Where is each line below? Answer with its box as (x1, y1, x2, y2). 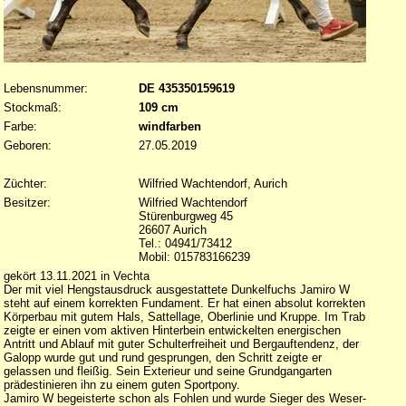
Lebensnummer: (3, 82, 88, 95)
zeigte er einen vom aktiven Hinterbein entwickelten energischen (3, 324, 341, 337)
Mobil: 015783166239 (138, 250, 250, 264)
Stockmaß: (3, 101, 62, 114)
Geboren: (3, 139, 52, 152)
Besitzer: (3, 196, 51, 209)
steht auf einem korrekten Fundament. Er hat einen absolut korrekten (3, 296, 365, 310)
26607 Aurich (138, 223, 207, 237)
